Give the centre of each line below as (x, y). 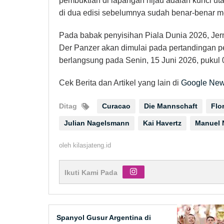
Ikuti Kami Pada (91, 173)
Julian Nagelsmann (97, 123)
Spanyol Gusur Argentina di (104, 218)
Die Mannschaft (171, 106)
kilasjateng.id (92, 145)
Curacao (116, 106)
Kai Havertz (162, 123)
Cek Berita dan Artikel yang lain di (120, 83)
